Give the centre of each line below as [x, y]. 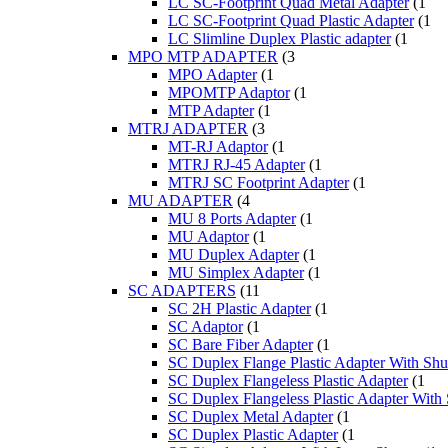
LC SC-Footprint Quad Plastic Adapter [291, 21]
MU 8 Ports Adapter [232, 219]
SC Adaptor [205, 327]
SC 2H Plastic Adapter [239, 309]
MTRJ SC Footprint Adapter [258, 183]
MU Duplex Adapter [233, 255]
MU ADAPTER [180, 201]
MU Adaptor [208, 237]
